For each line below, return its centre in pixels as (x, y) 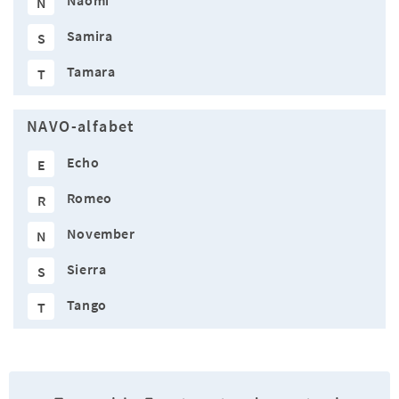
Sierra (86, 269)
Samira (90, 36)
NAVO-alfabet (81, 127)
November (101, 234)
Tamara (91, 72)
